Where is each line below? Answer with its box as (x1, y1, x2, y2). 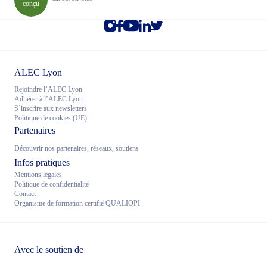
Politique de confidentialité (14, 180, 89, 188)
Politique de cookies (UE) (14, 114, 87, 122)
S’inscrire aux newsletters (14, 104, 87, 113)
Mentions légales (14, 170, 62, 179)
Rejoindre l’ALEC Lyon (14, 85, 82, 94)
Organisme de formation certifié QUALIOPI (14, 199, 140, 207)
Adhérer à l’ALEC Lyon (14, 95, 83, 103)
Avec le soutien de (14, 244, 83, 254)
